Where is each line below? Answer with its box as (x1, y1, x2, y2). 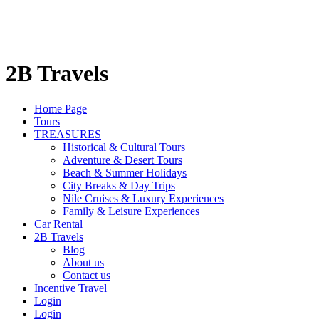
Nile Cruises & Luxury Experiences (63, 192, 224, 204)
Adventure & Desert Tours (63, 153, 182, 166)
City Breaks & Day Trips (63, 179, 175, 192)
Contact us (63, 268, 110, 281)
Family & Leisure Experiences (63, 204, 199, 217)
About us (63, 256, 104, 268)
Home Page (34, 102, 87, 115)
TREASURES (34, 127, 101, 140)
